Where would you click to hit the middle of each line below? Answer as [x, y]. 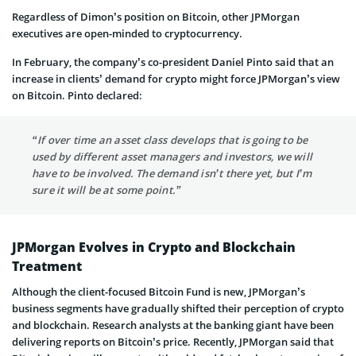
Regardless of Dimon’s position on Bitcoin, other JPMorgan [156, 16]
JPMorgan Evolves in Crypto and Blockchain [154, 247]
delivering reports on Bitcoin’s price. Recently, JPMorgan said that [173, 341]
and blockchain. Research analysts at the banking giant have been [173, 325]
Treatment [47, 266]
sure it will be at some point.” [107, 190]
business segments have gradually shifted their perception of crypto [178, 308]
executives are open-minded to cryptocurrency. [127, 33]
